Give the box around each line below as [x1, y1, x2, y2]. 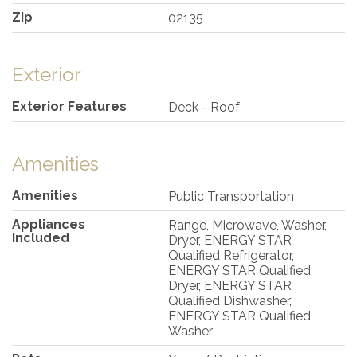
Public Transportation [168, 188, 295, 204]
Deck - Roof [168, 99, 241, 115]
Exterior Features [12, 98, 127, 114]
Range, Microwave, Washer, [168, 217, 328, 233]
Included [12, 229, 69, 245]
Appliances [12, 216, 85, 232]
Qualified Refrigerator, [168, 247, 295, 263]
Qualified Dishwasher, [168, 292, 292, 308]
